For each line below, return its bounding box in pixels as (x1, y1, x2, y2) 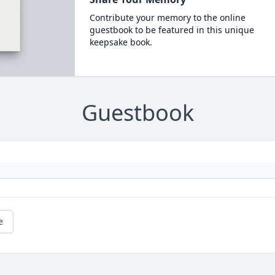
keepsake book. (89, 36, 152, 48)
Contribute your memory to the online (89, 12, 246, 23)
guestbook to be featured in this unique (89, 24, 254, 36)
